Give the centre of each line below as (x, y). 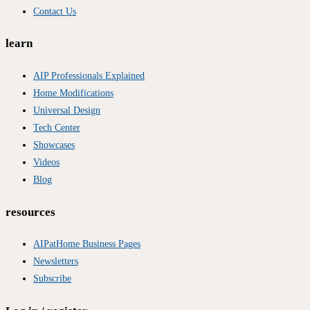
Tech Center (57, 127)
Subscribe (52, 279)
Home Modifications (73, 93)
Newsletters (56, 262)
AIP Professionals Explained (89, 75)
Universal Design (67, 110)
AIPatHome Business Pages (87, 244)
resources (30, 212)
